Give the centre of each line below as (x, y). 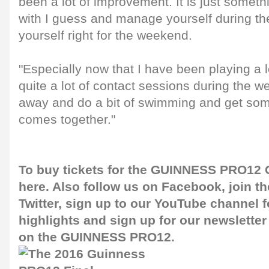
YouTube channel (207, 204)
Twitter (38, 204)
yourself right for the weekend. (105, 35)
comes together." (67, 119)
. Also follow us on (102, 187)
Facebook (192, 187)
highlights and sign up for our (109, 220)
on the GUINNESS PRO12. (97, 237)
